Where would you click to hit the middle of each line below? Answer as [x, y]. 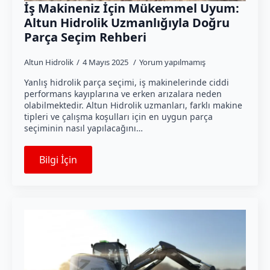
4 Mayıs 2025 [106, 62]
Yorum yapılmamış [172, 62]
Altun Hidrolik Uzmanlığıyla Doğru [127, 23]
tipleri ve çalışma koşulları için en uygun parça [118, 117]
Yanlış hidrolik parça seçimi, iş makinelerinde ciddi [127, 83]
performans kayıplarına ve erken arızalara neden [123, 94]
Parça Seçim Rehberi [85, 37]
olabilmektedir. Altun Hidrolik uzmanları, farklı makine [133, 105]
